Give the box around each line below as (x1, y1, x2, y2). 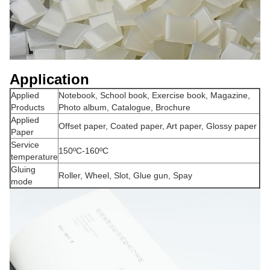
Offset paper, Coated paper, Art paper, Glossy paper (58, 121, 257, 131)
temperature (11, 152, 58, 162)
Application (10, 71, 89, 88)
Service (11, 140, 39, 150)
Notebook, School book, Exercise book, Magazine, (58, 90, 250, 101)
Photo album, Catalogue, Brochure (58, 102, 190, 113)
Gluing (11, 165, 36, 175)
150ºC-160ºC (58, 146, 108, 156)
